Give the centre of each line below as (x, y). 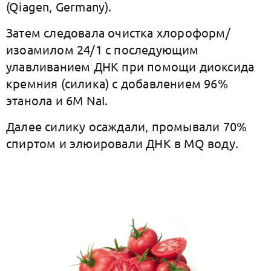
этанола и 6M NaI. (57, 100)
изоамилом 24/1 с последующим (103, 49)
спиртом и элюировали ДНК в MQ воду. (122, 143)
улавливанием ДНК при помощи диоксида (130, 66)
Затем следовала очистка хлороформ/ (118, 32)
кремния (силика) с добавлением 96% (117, 83)
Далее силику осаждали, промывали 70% (127, 126)
